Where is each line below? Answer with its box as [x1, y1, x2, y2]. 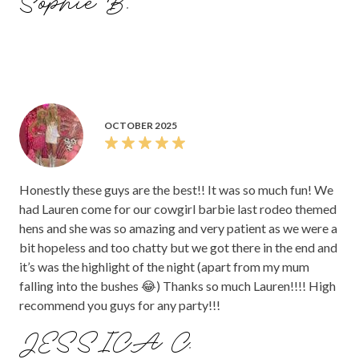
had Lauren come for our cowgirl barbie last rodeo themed [19, 201, 337, 217]
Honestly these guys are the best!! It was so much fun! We [19, 182, 333, 198]
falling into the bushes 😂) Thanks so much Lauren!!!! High [19, 278, 163, 294]
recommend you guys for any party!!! [19, 297, 220, 313]
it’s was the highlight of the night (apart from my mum [19, 259, 309, 275]
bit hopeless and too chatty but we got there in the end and [19, 240, 337, 256]
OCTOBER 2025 [104, 119, 177, 132]
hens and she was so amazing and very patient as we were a [19, 220, 337, 236]
